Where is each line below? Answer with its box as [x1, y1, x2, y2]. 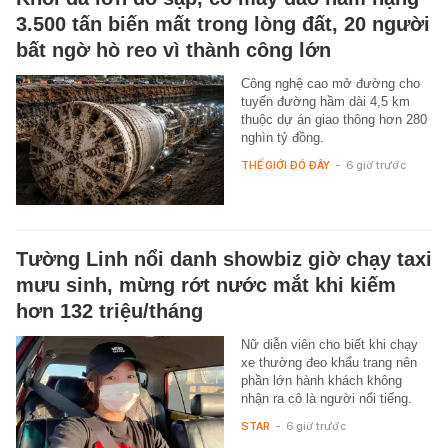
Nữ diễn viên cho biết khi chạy [240, 337, 418, 352]
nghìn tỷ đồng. [240, 130, 324, 145]
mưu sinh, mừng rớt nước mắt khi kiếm [16, 274, 396, 296]
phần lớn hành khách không [240, 373, 402, 388]
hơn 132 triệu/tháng [16, 300, 203, 322]
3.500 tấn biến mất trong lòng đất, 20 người [16, 13, 430, 35]
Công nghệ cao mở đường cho [240, 76, 420, 91]
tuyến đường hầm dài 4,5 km [240, 94, 410, 109]
